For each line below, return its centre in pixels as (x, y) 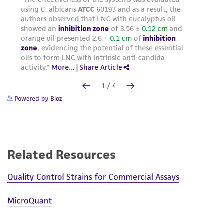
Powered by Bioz (37, 99)
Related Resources (62, 155)
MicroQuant (30, 200)
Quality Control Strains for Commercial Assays (93, 177)
